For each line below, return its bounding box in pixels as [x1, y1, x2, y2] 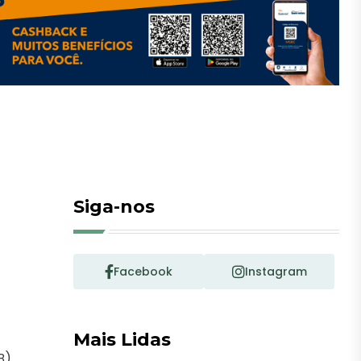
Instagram [244, 263, 307, 280]
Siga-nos [73, 196, 156, 218]
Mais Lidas [73, 329, 172, 351]
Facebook [114, 263, 173, 280]
